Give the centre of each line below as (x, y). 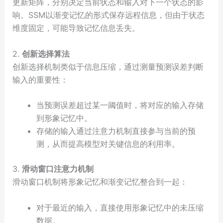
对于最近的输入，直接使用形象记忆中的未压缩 (120, 207)
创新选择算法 (46, 54)
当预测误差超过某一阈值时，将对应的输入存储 (120, 105)
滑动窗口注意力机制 (57, 169)
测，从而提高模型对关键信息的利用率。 (108, 144)
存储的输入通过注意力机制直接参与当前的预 (116, 131)
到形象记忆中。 (64, 118)
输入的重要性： (40, 79)
